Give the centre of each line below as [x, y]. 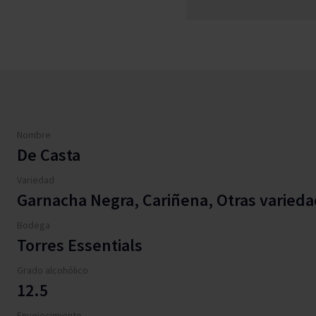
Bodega [34, 225]
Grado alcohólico [53, 270]
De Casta [49, 155]
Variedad [36, 180]
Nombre [34, 135]
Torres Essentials [80, 245]
